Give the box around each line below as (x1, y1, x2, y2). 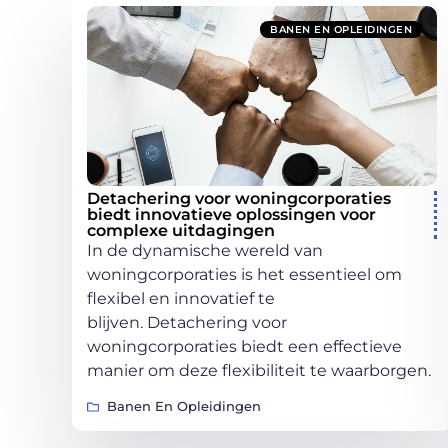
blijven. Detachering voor (87, 312, 287, 332)
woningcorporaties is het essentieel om (87, 264, 402, 284)
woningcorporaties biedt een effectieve (87, 336, 402, 356)
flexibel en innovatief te (87, 288, 275, 308)
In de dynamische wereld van (87, 240, 323, 260)
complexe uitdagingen (87, 220, 275, 240)
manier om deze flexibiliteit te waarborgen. (87, 360, 431, 380)
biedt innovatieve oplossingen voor (87, 204, 376, 224)
